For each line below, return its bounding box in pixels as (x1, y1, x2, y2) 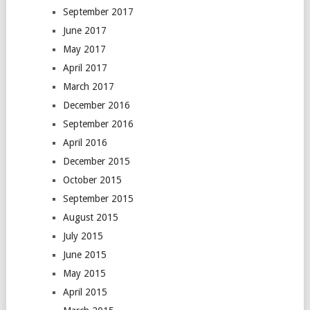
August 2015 (62, 212, 118, 223)
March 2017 (62, 81, 114, 92)
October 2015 (62, 174, 122, 185)
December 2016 (62, 100, 130, 111)
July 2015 (62, 230, 103, 241)
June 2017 (62, 25, 107, 36)
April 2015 (62, 286, 107, 298)
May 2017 (62, 44, 106, 55)
